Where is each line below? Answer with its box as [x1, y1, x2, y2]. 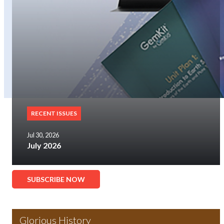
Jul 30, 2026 [27, 131, 59, 139]
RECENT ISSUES [31, 109, 77, 117]
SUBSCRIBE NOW [27, 175, 85, 184]
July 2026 [27, 140, 61, 150]
